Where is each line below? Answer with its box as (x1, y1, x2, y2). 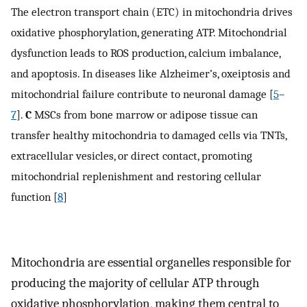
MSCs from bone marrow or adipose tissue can (32, 107, 258, 121)
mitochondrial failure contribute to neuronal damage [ (11, 86, 273, 101)
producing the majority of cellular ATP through (11, 275, 260, 291)
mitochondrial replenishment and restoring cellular (11, 169, 261, 183)
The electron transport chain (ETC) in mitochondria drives (11, 4, 293, 19)
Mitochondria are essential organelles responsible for (11, 254, 291, 270)
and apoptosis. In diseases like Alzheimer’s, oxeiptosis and (11, 66, 291, 80)
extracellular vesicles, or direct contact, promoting (11, 148, 252, 162)
